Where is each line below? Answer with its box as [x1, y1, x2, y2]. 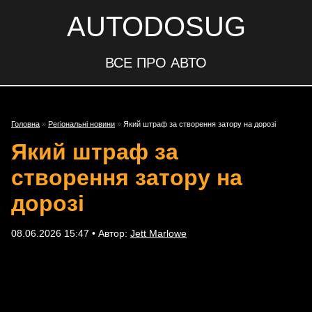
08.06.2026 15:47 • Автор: [11, 228, 130, 239]
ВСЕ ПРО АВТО [105, 55, 207, 70]
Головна [11, 120, 40, 128]
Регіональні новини [48, 120, 115, 128]
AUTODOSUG [66, 11, 246, 42]
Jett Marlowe [130, 228, 187, 239]
